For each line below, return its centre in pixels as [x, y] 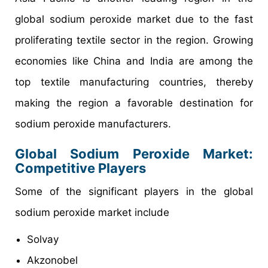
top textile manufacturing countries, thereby [134, 82]
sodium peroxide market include [92, 212]
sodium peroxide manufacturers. [93, 124]
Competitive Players [80, 168]
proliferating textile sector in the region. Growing [134, 40]
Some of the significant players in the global [134, 191]
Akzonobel [52, 260]
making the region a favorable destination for [134, 103]
